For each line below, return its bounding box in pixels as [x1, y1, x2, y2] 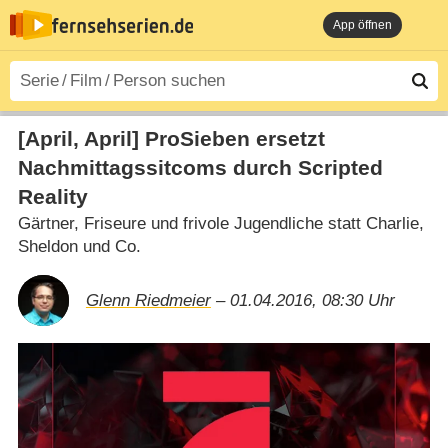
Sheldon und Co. [17, 236, 141, 256]
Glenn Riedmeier [85, 290, 211, 310]
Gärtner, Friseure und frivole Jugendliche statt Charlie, [17, 213, 424, 233]
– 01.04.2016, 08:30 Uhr [210, 290, 395, 310]
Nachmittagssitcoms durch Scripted [17, 155, 383, 180]
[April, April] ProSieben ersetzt [17, 126, 325, 151]
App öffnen [333, 18, 392, 32]
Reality [17, 184, 88, 209]
